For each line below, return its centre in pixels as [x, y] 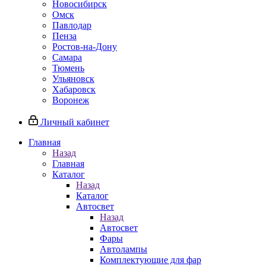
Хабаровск [74, 89]
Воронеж [71, 100]
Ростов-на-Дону [85, 47]
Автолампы [123, 249]
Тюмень [68, 68]
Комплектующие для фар [151, 260]
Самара [67, 57]
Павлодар [72, 25]
